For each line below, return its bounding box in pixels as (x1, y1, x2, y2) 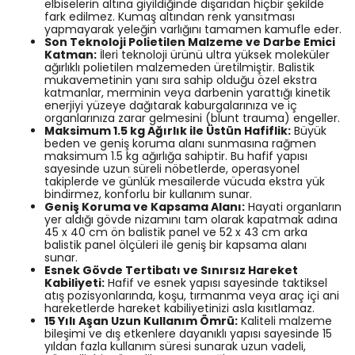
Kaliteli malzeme (238, 313, 332, 329)
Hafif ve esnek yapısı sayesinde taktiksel (105, 275, 327, 291)
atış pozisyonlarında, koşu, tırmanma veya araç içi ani (44, 288, 339, 303)
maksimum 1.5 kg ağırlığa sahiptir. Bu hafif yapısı (44, 148, 307, 164)
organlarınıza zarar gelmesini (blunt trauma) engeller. (44, 110, 340, 126)
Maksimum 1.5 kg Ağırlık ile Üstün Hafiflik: (44, 123, 291, 139)
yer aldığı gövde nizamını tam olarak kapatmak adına (44, 212, 338, 227)
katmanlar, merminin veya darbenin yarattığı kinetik (44, 85, 330, 101)
